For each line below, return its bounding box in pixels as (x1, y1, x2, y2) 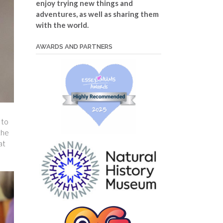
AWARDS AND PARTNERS (35, 42, 112, 50)
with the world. (35, 20, 89, 29)
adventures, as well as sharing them (35, 9, 159, 18)
